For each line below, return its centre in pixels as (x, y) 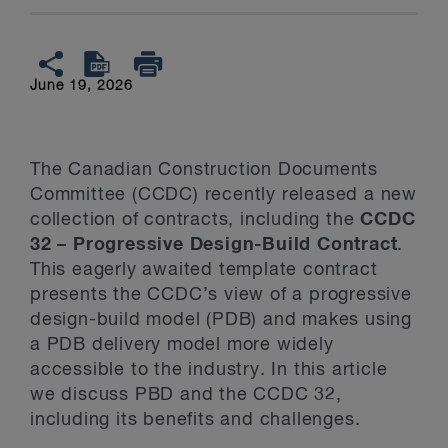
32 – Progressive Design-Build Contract (214, 244)
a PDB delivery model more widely (182, 344)
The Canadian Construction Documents (204, 169)
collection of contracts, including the (195, 219)
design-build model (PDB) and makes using (221, 319)
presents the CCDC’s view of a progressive (221, 294)
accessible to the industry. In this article (209, 369)
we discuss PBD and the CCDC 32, (186, 394)
